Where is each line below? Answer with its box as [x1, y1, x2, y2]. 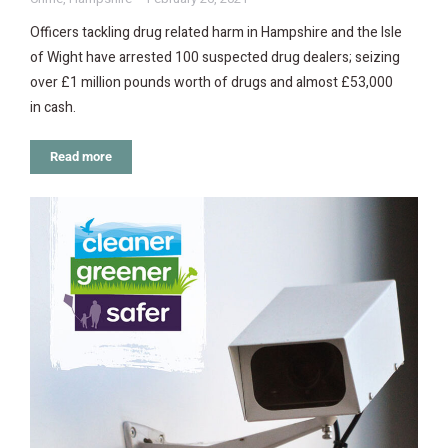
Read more [50, 149, 112, 165]
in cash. [30, 97, 76, 119]
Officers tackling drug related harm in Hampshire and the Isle [30, 22, 402, 44]
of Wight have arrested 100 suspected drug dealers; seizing [30, 47, 400, 69]
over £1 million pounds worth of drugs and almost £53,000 [30, 72, 393, 94]
